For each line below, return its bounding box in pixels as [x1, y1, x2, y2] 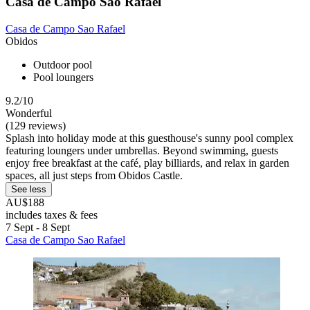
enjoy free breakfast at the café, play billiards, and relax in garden [6, 156, 289, 169]
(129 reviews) [6, 119, 66, 131]
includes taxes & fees [6, 208, 98, 221]
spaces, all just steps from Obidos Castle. [6, 169, 183, 181]
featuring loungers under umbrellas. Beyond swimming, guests [6, 144, 278, 156]
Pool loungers [33, 71, 93, 83]
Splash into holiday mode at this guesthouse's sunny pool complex [6, 131, 293, 144]
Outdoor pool [33, 58, 92, 71]
